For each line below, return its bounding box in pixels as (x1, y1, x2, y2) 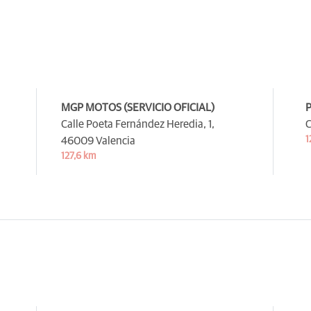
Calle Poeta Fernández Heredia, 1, (61, 118, 215, 130)
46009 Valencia (61, 135, 136, 146)
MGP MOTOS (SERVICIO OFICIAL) (61, 101, 215, 113)
